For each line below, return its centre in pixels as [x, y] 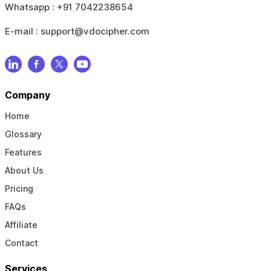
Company [27, 95]
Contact [21, 243]
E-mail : [22, 31]
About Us [24, 170]
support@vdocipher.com [95, 31]
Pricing [19, 188]
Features [23, 152]
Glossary [23, 134]
